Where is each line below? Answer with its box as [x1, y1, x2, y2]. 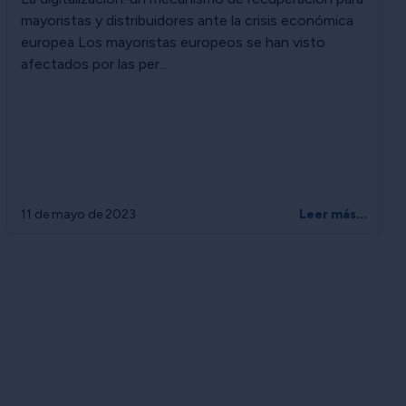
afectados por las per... [21, 54, 168, 72]
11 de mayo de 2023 [21, 206, 136, 222]
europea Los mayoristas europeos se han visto [21, 33, 325, 51]
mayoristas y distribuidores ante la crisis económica [21, 11, 353, 29]
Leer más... [299, 206, 367, 222]
